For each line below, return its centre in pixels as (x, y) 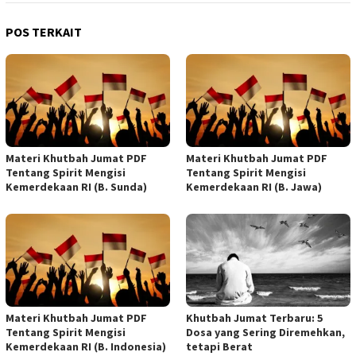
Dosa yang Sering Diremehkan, (265, 333)
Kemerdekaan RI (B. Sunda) (76, 186)
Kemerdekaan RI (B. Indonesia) (86, 347)
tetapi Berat (219, 347)
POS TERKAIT (44, 31)
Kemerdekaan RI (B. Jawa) (254, 186)
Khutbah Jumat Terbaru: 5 (254, 318)
